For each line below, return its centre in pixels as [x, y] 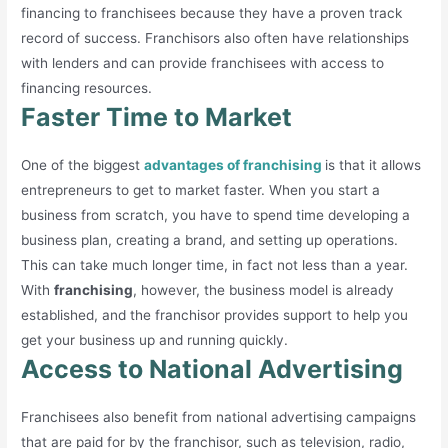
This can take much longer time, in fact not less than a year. [215, 264]
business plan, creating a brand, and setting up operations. [210, 239]
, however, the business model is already [264, 289]
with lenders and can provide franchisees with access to [203, 62]
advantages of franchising [233, 164]
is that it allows [373, 164]
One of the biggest [83, 164]
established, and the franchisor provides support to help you [215, 314]
